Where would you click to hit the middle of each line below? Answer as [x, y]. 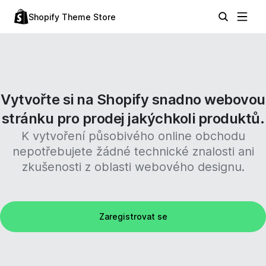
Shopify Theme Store [72, 17]
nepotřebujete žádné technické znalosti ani [133, 151]
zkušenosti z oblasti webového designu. [133, 167]
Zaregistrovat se [133, 216]
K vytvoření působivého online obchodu [133, 136]
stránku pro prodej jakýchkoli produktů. [133, 118]
